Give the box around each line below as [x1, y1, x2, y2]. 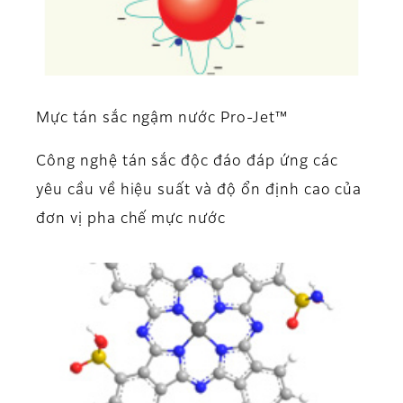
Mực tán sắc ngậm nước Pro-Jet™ [36, 112, 288, 127]
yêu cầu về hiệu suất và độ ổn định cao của [36, 184, 363, 199]
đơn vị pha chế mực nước [36, 212, 227, 228]
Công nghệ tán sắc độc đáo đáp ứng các [36, 155, 338, 170]
